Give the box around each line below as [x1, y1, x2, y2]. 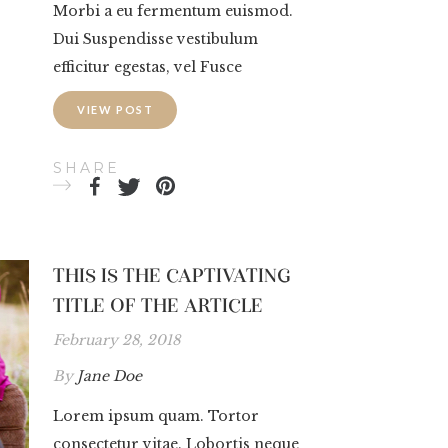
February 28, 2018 [53, 330, 180, 349]
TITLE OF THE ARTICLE [53, 292, 263, 317]
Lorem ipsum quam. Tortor [53, 406, 259, 425]
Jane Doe [77, 366, 142, 385]
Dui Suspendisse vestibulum [53, 29, 258, 48]
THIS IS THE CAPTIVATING [53, 262, 291, 287]
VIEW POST [77, 102, 154, 116]
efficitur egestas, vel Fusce [53, 57, 242, 76]
